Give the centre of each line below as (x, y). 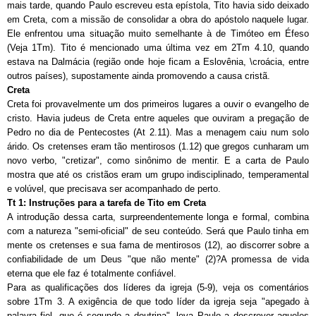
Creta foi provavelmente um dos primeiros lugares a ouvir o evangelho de (158, 104)
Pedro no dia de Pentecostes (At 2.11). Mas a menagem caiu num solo (158, 132)
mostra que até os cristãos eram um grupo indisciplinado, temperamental (158, 174)
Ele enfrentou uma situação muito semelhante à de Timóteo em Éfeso (158, 33)
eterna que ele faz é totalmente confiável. (92, 273)
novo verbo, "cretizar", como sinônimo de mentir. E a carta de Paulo (158, 160)
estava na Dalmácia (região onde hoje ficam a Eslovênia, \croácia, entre (158, 61)
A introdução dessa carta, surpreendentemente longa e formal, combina (158, 217)
